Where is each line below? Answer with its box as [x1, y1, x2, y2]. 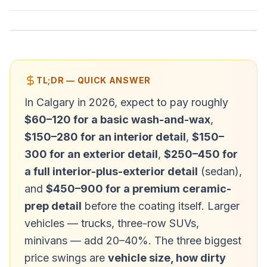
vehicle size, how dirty [108, 252, 226, 264]
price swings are [24, 252, 108, 264]
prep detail [24, 200, 82, 212]
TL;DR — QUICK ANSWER [36, 75, 151, 85]
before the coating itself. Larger [82, 200, 240, 212]
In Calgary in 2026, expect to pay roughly [24, 96, 228, 108]
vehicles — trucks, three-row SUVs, [24, 217, 199, 229]
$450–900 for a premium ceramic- [46, 182, 231, 195]
